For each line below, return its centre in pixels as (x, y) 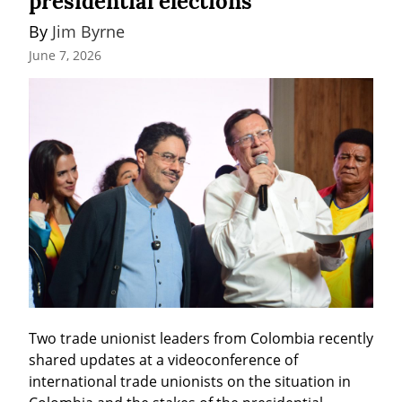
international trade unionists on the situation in (190, 382)
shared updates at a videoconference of (163, 360)
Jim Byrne (88, 31)
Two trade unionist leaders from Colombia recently (201, 339)
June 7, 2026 (65, 56)
